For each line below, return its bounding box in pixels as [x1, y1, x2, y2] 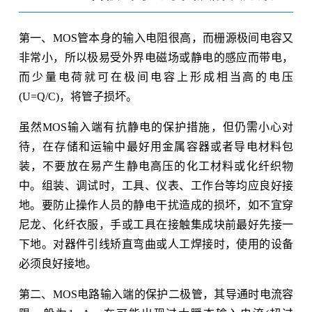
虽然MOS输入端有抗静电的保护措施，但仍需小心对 [18, 120, 294, 133]
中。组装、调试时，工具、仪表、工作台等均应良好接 [18, 179, 294, 192]
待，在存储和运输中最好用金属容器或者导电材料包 [18, 140, 294, 153]
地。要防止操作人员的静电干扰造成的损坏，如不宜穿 [18, 198, 294, 211]
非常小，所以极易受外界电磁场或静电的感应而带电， [18, 51, 294, 63]
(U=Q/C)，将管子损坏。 [18, 90, 137, 102]
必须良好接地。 [18, 257, 97, 270]
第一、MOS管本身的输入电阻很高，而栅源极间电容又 [18, 31, 294, 44]
